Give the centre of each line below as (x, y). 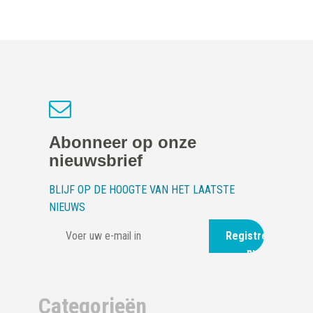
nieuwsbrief (96, 160)
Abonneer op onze (123, 142)
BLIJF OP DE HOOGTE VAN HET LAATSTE (142, 190)
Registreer (252, 236)
